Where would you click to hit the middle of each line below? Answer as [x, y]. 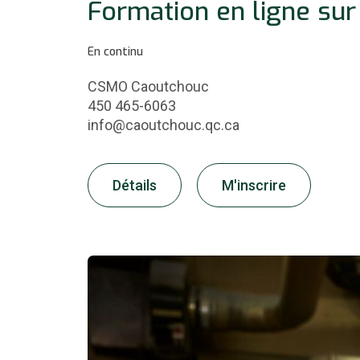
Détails [135, 185]
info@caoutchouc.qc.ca [164, 125]
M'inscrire [254, 185]
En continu [115, 52]
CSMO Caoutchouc [148, 87]
